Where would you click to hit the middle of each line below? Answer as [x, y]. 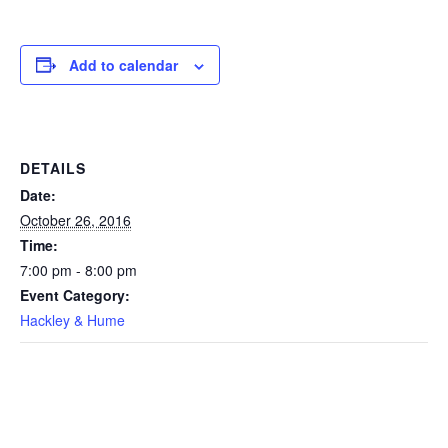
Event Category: [75, 294]
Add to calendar [123, 64]
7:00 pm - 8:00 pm [78, 269]
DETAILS [53, 167]
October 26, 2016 [75, 219]
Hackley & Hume [72, 319]
